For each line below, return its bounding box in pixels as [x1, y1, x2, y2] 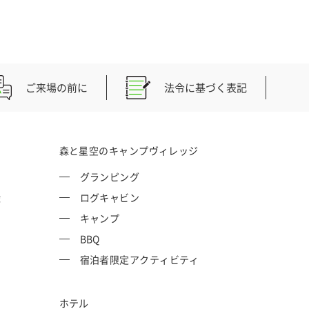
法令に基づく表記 [164, 80, 248, 96]
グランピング [79, 170, 140, 184]
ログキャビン [79, 190, 140, 205]
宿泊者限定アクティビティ [79, 252, 199, 267]
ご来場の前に [26, 80, 88, 96]
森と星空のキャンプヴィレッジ [59, 143, 199, 158]
